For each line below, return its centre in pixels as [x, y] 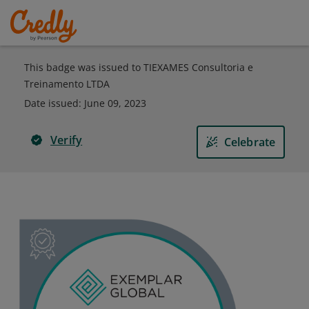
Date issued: [54, 103]
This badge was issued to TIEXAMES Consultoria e [139, 67]
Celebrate [250, 142]
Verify [67, 140]
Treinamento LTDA [67, 84]
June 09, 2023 [115, 103]
